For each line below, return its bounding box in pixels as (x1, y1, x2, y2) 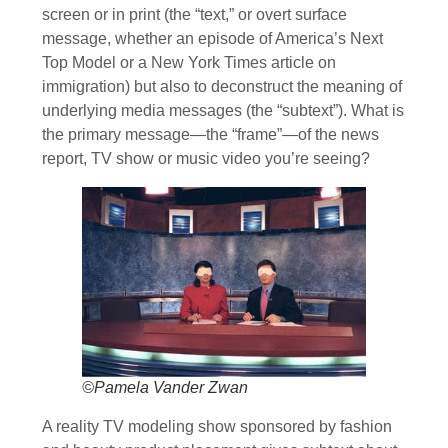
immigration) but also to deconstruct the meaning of (42, 77, 402, 95)
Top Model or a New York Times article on (42, 53, 336, 71)
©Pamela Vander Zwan (82, 378, 248, 396)
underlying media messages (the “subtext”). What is (42, 101, 404, 119)
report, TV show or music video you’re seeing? (42, 149, 370, 167)
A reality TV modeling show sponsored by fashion (42, 417, 392, 435)
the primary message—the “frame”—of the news (42, 125, 379, 143)
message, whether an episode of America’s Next (42, 29, 383, 47)
